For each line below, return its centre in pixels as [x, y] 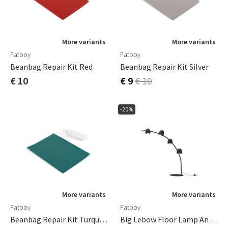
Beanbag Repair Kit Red [51, 67]
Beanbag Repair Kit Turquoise [103, 219]
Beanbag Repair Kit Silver [164, 67]
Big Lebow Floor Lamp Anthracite [213, 219]
